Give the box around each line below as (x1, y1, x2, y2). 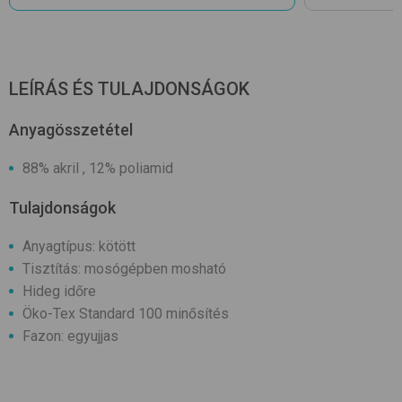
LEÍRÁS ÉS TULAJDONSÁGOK (9, 77, 249, 100)
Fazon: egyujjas (22, 327, 118, 345)
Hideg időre (22, 282, 96, 300)
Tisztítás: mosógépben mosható (22, 259, 226, 277)
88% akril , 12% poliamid (22, 159, 173, 177)
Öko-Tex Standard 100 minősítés (22, 304, 229, 322)
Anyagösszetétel (9, 119, 133, 139)
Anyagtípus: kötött (22, 237, 135, 255)
